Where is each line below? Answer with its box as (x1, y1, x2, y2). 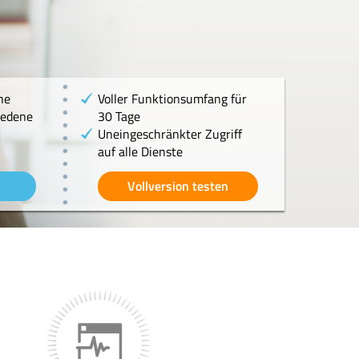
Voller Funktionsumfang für (97, 89, 247, 108)
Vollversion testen (127, 176, 228, 196)
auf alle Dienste (97, 142, 183, 161)
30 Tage (97, 107, 140, 126)
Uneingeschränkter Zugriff (97, 124, 242, 143)
